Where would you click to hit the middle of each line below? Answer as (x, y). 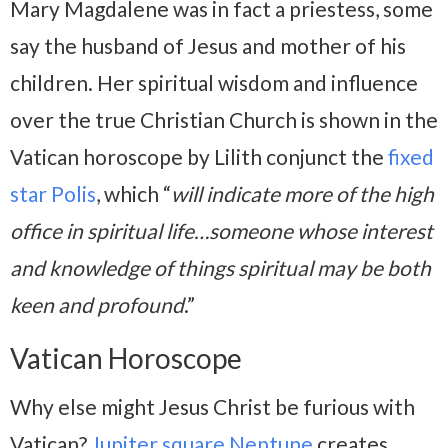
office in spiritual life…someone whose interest (221, 231)
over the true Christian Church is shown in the (224, 120)
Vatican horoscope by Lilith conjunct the (199, 157)
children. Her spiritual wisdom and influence (214, 83)
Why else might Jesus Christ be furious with (212, 407)
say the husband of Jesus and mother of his (208, 46)
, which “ (133, 194)
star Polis (53, 194)
